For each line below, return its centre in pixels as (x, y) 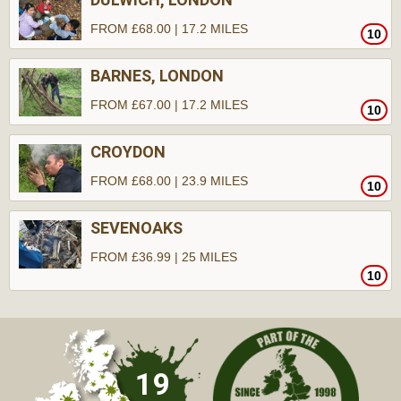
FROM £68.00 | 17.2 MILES (169, 29)
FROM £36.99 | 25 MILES (164, 257)
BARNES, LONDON (157, 76)
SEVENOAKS (137, 228)
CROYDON (128, 152)
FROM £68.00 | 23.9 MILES (169, 181)
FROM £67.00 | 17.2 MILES (169, 105)
